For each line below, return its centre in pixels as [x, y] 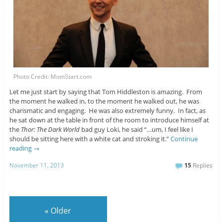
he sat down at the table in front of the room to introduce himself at [109, 120]
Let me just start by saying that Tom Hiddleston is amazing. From [106, 92]
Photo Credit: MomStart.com [53, 76]
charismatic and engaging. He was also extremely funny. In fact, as [107, 111]
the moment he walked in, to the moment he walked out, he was [104, 101]
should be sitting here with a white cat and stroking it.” [90, 139]
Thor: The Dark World [50, 129]
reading [21, 148]
